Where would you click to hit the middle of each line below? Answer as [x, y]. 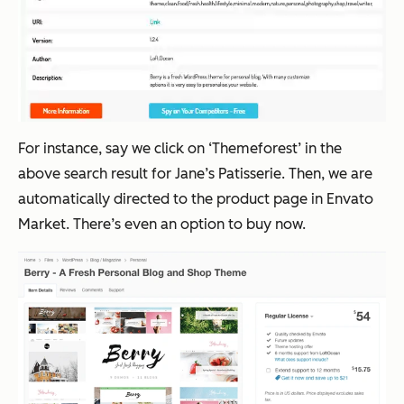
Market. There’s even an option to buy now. [162, 224]
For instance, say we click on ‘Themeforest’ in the [180, 148]
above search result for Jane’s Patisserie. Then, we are [195, 173]
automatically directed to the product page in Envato [196, 198]
